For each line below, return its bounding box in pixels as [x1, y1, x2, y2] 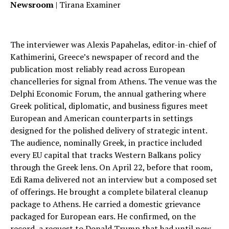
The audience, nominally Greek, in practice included [10, 136, 202, 148]
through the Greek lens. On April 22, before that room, [10, 161, 213, 173]
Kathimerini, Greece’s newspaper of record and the [10, 51, 199, 62]
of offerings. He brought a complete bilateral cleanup [10, 186, 208, 197]
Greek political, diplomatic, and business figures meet [10, 100, 208, 111]
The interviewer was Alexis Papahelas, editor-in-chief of [10, 38, 216, 50]
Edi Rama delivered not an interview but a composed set [10, 173, 217, 185]
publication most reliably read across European [10, 63, 185, 75]
